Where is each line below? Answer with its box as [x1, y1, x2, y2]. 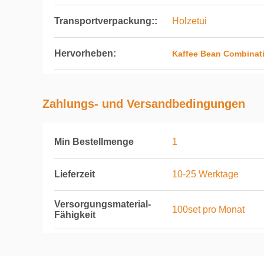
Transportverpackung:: [54, 16, 157, 26]
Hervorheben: [54, 48, 116, 58]
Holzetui [172, 16, 207, 26]
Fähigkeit [54, 210, 95, 220]
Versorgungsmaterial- [54, 199, 151, 209]
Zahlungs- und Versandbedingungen [42, 97, 245, 110]
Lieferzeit [54, 169, 95, 179]
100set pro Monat [172, 204, 245, 214]
